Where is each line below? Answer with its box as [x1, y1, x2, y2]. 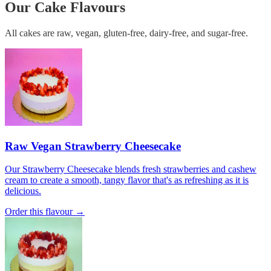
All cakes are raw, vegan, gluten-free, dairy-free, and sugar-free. [5, 27, 248, 38]
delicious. [5, 186, 41, 197]
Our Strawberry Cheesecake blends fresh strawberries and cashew [5, 164, 256, 175]
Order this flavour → [5, 206, 85, 217]
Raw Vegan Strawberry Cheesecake [5, 139, 181, 152]
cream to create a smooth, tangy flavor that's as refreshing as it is [5, 175, 249, 186]
